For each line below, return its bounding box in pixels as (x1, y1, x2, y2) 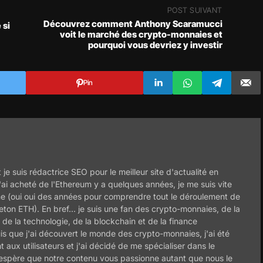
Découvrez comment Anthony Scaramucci (43, 18, 222, 29)
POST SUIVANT (167, 5, 222, 15)
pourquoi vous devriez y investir (88, 39, 222, 50)
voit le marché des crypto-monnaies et (60, 29, 222, 40)
